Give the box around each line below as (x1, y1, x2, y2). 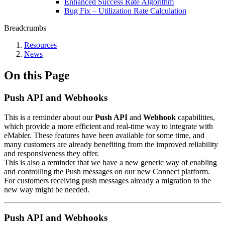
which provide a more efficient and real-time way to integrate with (4, 122, 213, 131)
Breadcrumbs (4, 24, 46, 32)
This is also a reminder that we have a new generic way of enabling (4, 158, 217, 167)
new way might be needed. (4, 185, 89, 194)
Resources (24, 41, 57, 49)
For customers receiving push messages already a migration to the (4, 176, 211, 185)
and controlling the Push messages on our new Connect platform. (4, 167, 210, 176)
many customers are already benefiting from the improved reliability (4, 140, 218, 149)
